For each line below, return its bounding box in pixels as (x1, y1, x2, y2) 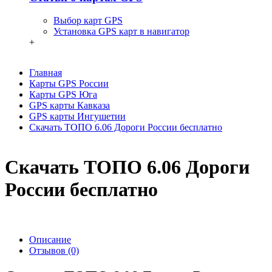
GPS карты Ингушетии (29, 111, 126, 122)
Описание (29, 234, 71, 245)
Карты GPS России (29, 78, 109, 89)
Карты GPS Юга (29, 89, 97, 100)
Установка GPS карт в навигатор (53, 26, 189, 37)
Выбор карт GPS (53, 15, 123, 26)
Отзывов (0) (29, 245, 79, 256)
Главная (29, 67, 62, 78)
